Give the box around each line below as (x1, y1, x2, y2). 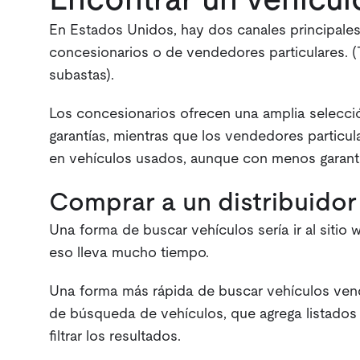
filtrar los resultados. (48, 329, 181, 345)
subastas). (48, 68, 114, 84)
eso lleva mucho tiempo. (48, 246, 209, 261)
